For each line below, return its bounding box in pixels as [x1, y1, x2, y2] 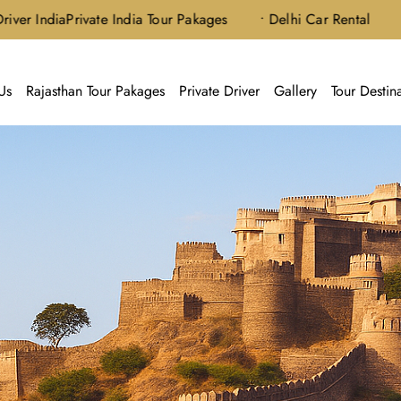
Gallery [273, 81, 317, 101]
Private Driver [178, 81, 260, 101]
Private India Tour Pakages [12, 9, 174, 30]
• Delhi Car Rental [205, 9, 316, 30]
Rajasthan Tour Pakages [25, 81, 165, 101]
